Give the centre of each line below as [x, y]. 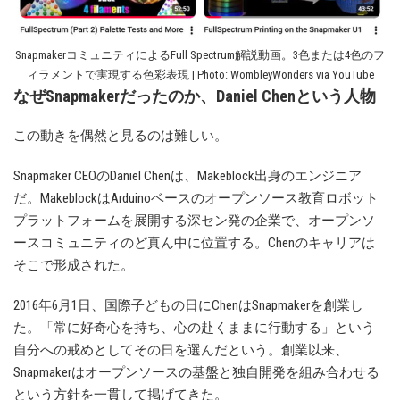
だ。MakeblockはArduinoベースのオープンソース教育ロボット [196, 199]
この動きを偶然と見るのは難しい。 [121, 136]
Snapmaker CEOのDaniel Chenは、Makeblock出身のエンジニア [187, 176]
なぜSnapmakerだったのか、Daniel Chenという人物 [195, 96]
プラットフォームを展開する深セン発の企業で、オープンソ [194, 221]
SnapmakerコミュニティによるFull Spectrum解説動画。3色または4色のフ [200, 55]
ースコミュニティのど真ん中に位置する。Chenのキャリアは [194, 243]
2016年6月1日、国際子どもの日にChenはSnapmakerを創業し [188, 306]
